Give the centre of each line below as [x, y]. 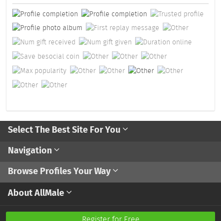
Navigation [31, 151]
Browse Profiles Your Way [60, 171]
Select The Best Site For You [65, 130]
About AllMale [37, 193]
